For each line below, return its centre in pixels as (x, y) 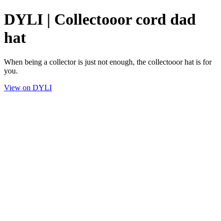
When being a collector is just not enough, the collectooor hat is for (108, 62)
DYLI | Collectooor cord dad (100, 19)
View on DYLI (28, 87)
